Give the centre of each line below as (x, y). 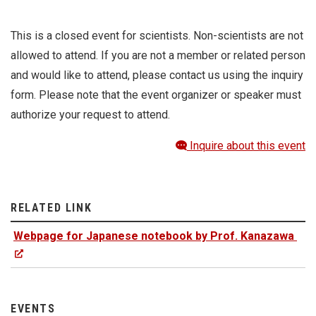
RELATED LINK (51, 207)
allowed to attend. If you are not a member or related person (158, 55)
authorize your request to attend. (90, 114)
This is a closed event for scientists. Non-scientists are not (157, 35)
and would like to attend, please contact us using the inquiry (157, 75)
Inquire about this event (246, 145)
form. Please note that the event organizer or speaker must (156, 95)
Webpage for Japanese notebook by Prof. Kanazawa (154, 236)
